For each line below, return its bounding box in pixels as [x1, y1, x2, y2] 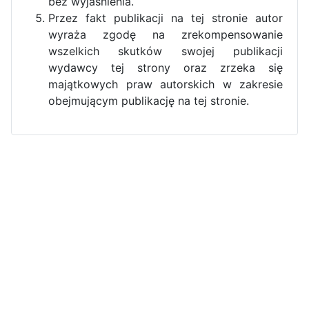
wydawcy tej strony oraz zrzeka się [48, 60, 283, 74]
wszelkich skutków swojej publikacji [48, 43, 283, 58]
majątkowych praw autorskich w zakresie [48, 77, 283, 91]
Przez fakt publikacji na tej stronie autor [48, 10, 283, 25]
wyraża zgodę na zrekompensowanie [48, 27, 283, 41]
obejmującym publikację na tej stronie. [48, 93, 249, 108]
